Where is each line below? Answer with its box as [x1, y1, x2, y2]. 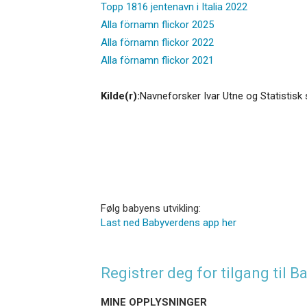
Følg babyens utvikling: [101, 201, 201, 214]
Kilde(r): [101, 89, 140, 102]
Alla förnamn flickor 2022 [101, 36, 214, 49]
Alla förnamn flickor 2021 [101, 53, 214, 66]
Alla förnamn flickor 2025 [101, 18, 214, 31]
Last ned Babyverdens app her [101, 216, 236, 229]
